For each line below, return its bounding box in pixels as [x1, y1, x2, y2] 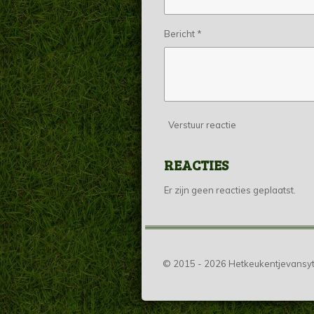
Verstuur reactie [168, 119, 236, 131]
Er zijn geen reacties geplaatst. [164, 184, 296, 196]
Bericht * [164, 27, 202, 39]
